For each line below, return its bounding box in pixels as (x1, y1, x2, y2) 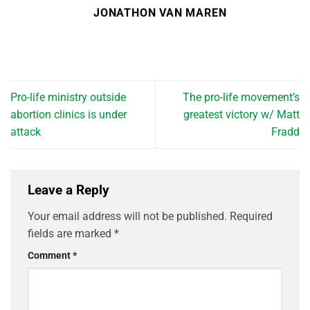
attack (10, 125, 41, 139)
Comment (28, 249, 73, 262)
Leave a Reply (28, 182, 113, 199)
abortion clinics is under (10, 108, 127, 122)
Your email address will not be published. (28, 209, 227, 223)
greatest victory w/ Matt (183, 108, 300, 122)
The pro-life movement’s (183, 91, 300, 104)
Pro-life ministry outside (10, 91, 126, 104)
